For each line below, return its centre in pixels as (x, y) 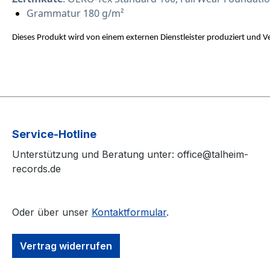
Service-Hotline (54, 134)
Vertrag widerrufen (66, 246)
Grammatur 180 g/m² (75, 13)
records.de (36, 169)
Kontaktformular (129, 212)
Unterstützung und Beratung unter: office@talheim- (130, 155)
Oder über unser (52, 212)
